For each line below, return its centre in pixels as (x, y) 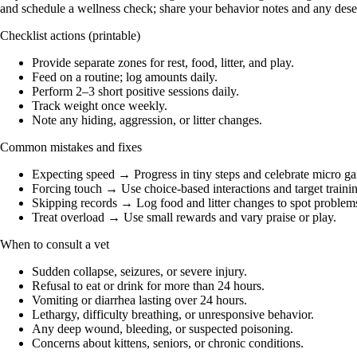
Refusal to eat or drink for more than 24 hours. (148, 285)
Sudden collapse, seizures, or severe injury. (139, 271)
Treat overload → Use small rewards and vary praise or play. (184, 217)
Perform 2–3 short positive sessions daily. (135, 91)
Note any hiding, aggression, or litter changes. (147, 120)
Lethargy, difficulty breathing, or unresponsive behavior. (173, 314)
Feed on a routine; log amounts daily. (125, 76)
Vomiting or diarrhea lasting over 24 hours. (139, 300)
